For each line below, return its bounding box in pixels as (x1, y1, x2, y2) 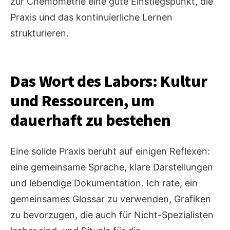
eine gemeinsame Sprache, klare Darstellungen (10, 162, 213, 173)
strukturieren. (10, 28, 69, 39)
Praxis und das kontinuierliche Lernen (10, 12, 172, 23)
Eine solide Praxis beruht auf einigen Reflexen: (10, 146, 210, 157)
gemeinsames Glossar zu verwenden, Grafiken (10, 194, 211, 205)
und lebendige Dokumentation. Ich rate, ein (10, 178, 198, 189)
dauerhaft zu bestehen (10, 109, 171, 133)
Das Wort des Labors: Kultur (10, 70, 207, 94)
